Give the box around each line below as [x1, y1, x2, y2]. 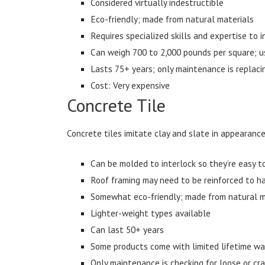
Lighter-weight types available [91, 206, 211, 219]
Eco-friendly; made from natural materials [91, 12, 254, 25]
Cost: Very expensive [91, 79, 170, 91]
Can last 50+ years [91, 223, 164, 235]
